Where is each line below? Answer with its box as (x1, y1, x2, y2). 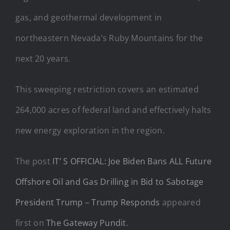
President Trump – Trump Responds (15, 196, 160, 208)
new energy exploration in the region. (15, 124, 165, 136)
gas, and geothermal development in (15, 11, 162, 23)
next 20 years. (15, 52, 71, 64)
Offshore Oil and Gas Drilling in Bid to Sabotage (15, 176, 204, 187)
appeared (160, 196, 201, 208)
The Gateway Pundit (46, 217, 126, 228)
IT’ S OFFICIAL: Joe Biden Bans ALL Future (52, 155, 212, 167)
